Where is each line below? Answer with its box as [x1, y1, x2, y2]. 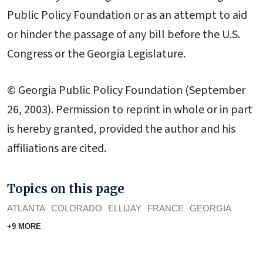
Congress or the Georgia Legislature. [7, 45, 186, 62]
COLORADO [51, 203, 102, 214]
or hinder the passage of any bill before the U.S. [7, 26, 240, 43]
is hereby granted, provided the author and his [7, 120, 235, 137]
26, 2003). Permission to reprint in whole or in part [7, 101, 252, 118]
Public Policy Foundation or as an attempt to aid [7, 6, 247, 23]
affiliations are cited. [7, 140, 106, 157]
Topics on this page [7, 181, 125, 197]
